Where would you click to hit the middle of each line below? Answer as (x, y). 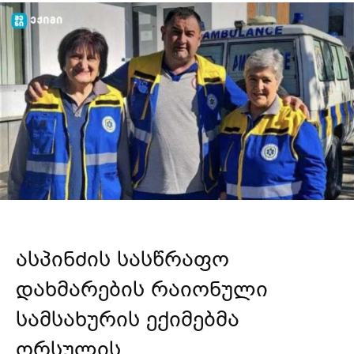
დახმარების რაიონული (142, 289)
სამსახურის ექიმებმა (128, 319)
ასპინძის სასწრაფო (122, 259)
